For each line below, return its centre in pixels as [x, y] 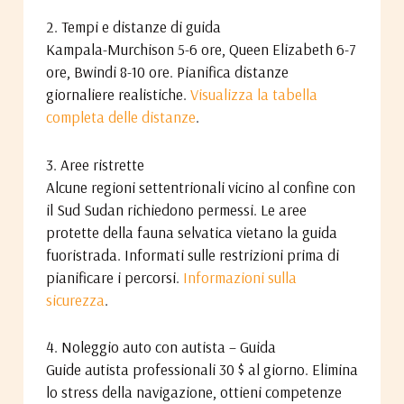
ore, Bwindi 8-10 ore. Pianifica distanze [167, 72]
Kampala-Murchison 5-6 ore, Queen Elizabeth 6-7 [201, 50]
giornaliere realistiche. [118, 95]
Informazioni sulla [239, 277]
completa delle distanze [120, 117]
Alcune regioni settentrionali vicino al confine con [200, 187]
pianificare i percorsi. [114, 277]
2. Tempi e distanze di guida [133, 27]
